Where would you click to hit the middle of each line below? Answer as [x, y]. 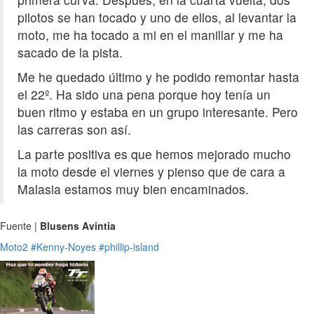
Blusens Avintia [78, 226]
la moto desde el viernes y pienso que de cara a [151, 172]
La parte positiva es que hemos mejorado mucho [154, 154]
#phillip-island [129, 247]
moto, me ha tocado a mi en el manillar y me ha [150, 35]
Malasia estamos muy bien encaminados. [133, 189]
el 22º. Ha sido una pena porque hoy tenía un [144, 95]
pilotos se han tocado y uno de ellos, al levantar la [157, 18]
